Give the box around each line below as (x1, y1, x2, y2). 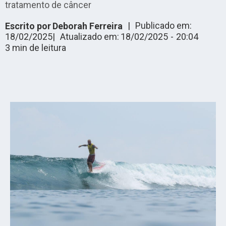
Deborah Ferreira (52, 20, 123, 31)
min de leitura (12, 42, 66, 53)
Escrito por (5, 20, 51, 31)
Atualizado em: (60, 31, 119, 42)
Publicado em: (135, 20, 192, 31)
